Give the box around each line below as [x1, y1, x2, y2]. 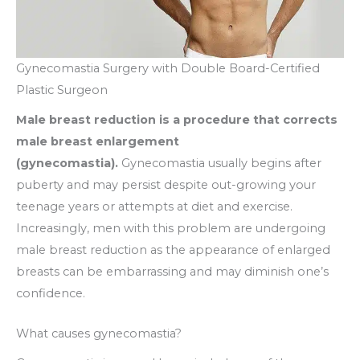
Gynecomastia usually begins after [118, 155, 321, 170]
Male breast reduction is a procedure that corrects [16, 112, 337, 127]
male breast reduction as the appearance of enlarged [16, 242, 330, 257]
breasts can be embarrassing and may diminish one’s [16, 264, 329, 279]
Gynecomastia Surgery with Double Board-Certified [16, 60, 320, 76]
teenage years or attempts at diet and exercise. [16, 198, 292, 214]
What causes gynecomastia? [16, 325, 182, 341]
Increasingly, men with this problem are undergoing [16, 220, 325, 235]
